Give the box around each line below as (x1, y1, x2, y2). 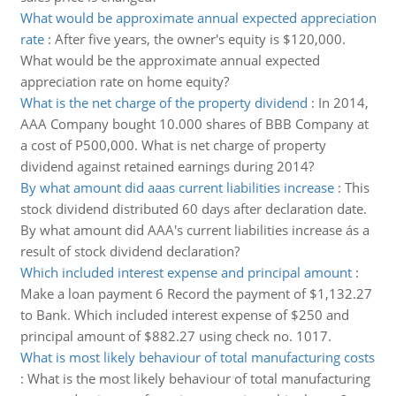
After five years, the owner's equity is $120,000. (54, 30, 346, 48)
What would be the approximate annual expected (19, 51, 320, 69)
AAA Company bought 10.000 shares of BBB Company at (19, 115, 369, 133)
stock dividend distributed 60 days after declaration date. (19, 200, 367, 217)
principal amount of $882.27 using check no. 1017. (19, 327, 331, 345)
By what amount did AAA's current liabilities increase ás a (19, 221, 369, 239)
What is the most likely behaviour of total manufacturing (27, 369, 370, 387)
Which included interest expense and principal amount (19, 263, 352, 281)
